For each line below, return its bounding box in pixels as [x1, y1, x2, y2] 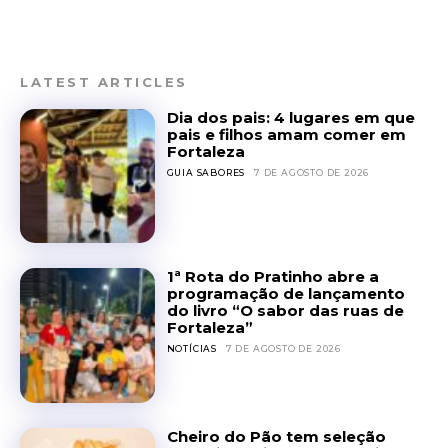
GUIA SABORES [166, 166, 246, 178]
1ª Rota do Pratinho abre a [166, 267, 379, 287]
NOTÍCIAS [166, 343, 218, 355]
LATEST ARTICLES [20, 73, 188, 90]
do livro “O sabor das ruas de [166, 301, 404, 321]
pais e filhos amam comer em [166, 124, 406, 144]
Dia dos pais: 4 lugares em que [166, 107, 415, 127]
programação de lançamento [166, 284, 405, 304]
